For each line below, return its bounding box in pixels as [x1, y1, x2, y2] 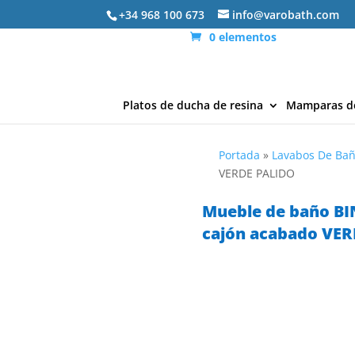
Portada [219, 147, 261, 163]
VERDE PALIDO [219, 166, 296, 181]
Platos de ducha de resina [123, 97, 263, 113]
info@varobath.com [232, 6, 340, 22]
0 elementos [209, 29, 277, 44]
